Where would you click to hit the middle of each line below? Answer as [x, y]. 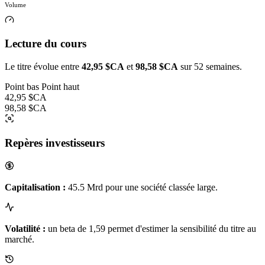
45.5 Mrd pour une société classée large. [142, 187]
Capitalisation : [35, 187]
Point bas [22, 87]
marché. [20, 239]
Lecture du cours [46, 44]
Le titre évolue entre [43, 67]
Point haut [60, 87]
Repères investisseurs [55, 143]
